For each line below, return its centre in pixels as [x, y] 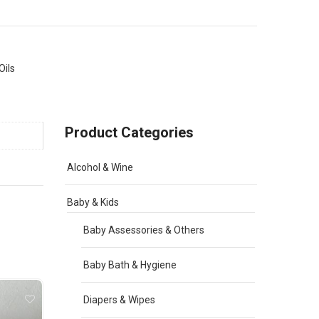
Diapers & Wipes [119, 300]
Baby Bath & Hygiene [130, 265]
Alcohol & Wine [100, 167]
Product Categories [129, 132]
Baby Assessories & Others [144, 230]
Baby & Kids [93, 202]
